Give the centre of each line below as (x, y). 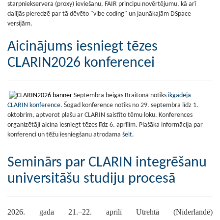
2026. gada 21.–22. (57, 212)
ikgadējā (179, 96)
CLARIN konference (34, 106)
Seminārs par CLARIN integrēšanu (107, 163)
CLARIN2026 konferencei (81, 63)
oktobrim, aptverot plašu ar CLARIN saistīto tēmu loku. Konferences (100, 115)
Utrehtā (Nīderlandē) (167, 212)
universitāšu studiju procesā (91, 179)
